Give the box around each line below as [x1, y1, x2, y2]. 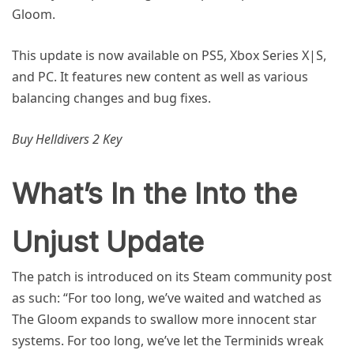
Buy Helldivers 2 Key [12, 130, 122, 148]
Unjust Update [12, 224, 204, 259]
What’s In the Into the [12, 175, 297, 211]
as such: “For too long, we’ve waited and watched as [12, 288, 322, 307]
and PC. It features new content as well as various [12, 67, 308, 85]
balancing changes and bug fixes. [12, 88, 211, 107]
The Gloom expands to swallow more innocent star [12, 310, 317, 328]
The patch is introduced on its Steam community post [12, 267, 332, 285]
